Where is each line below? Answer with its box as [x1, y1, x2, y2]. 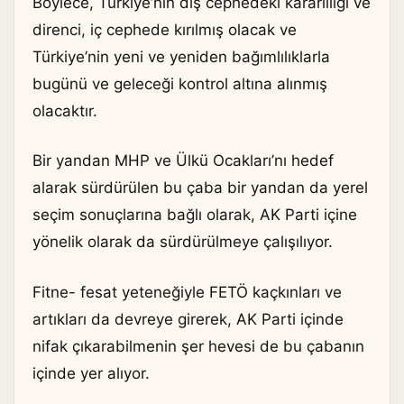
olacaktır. [32, 101, 97, 120]
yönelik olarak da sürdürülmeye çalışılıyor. [32, 233, 333, 252]
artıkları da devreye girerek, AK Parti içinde [32, 309, 344, 328]
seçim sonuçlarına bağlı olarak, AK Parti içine [32, 206, 357, 225]
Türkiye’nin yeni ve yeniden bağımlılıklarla [32, 47, 330, 66]
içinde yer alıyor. [32, 363, 150, 382]
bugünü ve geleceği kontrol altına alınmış [32, 74, 327, 93]
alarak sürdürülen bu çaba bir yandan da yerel [32, 179, 368, 197]
